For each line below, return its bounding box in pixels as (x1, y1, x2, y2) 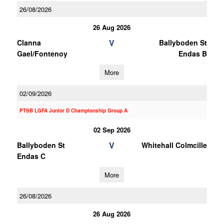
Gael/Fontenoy (16, 48, 67, 58)
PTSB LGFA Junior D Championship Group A (19, 107, 127, 114)
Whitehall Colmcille (141, 140, 207, 150)
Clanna (16, 37, 41, 47)
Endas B (178, 48, 207, 58)
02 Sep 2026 (93, 125, 130, 134)
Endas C (16, 151, 45, 161)
